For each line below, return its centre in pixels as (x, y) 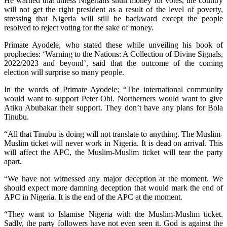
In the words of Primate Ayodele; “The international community (113, 89)
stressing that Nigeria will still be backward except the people (113, 18)
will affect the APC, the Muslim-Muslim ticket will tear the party (113, 152)
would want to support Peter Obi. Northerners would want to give (113, 98)
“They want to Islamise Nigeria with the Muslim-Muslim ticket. (113, 214)
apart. (13, 161)
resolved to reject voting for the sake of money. (79, 27)
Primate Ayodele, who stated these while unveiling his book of (113, 45)
